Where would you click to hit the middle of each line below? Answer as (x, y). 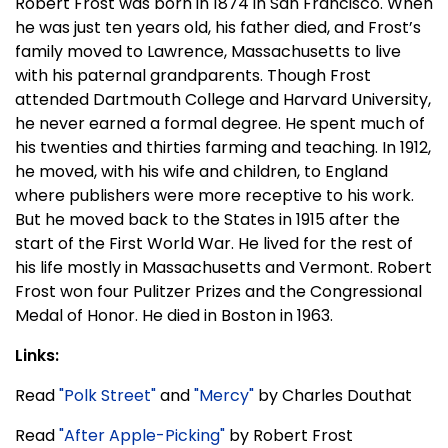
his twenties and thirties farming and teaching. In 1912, (223, 147)
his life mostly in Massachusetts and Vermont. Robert (223, 267)
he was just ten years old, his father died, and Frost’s (218, 27)
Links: (37, 355)
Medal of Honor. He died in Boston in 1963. (174, 315)
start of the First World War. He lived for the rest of (214, 243)
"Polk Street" (107, 395)
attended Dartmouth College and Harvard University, (223, 99)
